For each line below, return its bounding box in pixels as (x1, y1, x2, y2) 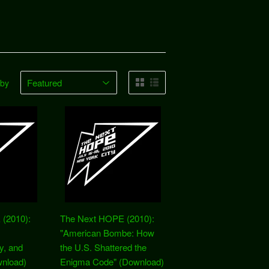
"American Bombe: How (60, 226, 154, 239)
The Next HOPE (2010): (60, 212, 154, 225)
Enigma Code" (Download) (60, 255, 164, 268)
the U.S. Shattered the (60, 241, 147, 253)
